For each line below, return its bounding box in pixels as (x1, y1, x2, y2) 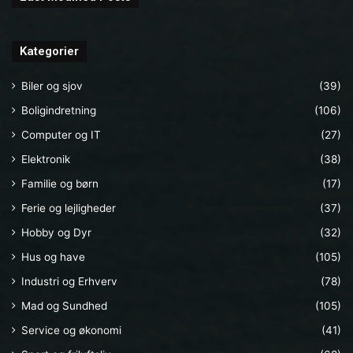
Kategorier (20, 44, 79, 59)
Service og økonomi (21, 324, 121, 337)
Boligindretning (21, 104, 96, 117)
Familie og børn (21, 177, 98, 191)
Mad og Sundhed (21, 299, 107, 313)
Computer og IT (21, 128, 101, 142)
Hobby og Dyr (21, 226, 91, 240)
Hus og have (21, 251, 85, 264)
